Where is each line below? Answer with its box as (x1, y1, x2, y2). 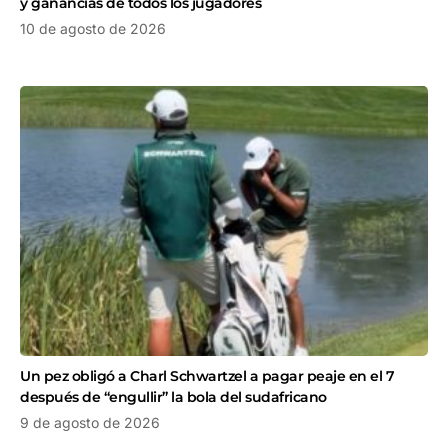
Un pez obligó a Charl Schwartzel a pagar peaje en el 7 (20, 366, 394, 385)
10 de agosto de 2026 (20, 20, 166, 38)
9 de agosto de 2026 (20, 413, 160, 431)
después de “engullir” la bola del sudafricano (20, 387, 327, 406)
